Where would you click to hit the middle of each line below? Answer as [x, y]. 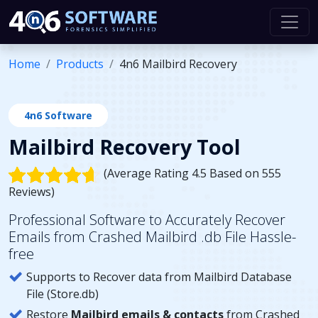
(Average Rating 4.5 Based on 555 [191, 174]
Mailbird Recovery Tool [125, 147]
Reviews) [32, 191]
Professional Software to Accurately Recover [147, 219]
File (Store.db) [62, 294]
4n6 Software [58, 116]
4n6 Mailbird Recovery [178, 64]
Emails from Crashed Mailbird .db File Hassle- [152, 236]
